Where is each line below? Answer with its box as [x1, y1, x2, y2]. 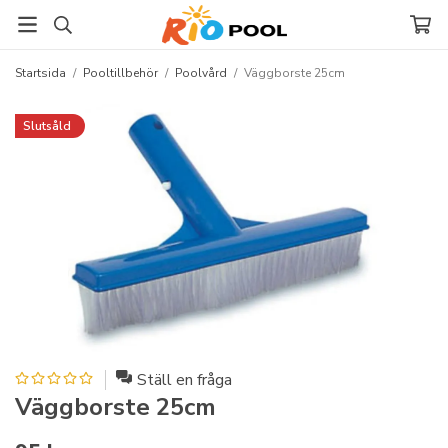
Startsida [15, 65, 66, 81]
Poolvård [175, 65, 227, 81]
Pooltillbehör [83, 65, 158, 81]
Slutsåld [23, 118, 71, 134]
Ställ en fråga [137, 369, 232, 391]
